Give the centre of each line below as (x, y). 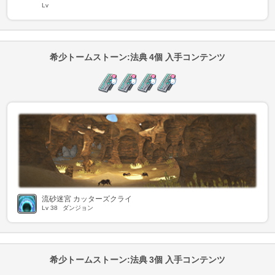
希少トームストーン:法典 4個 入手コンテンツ (137, 57)
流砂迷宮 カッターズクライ (87, 199)
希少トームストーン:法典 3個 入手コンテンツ (137, 259)
